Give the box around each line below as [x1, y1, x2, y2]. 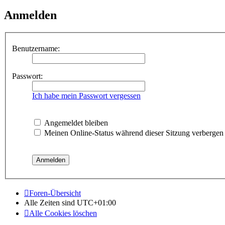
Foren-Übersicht [29, 188, 81, 197]
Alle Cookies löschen [29, 208, 97, 217]
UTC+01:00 [77, 198, 116, 207]
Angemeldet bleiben [42, 118, 108, 127]
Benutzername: [12, 44, 60, 53]
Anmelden [4, 9, 57, 22]
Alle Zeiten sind [24, 198, 77, 207]
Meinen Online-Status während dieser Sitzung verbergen [42, 128, 223, 137]
